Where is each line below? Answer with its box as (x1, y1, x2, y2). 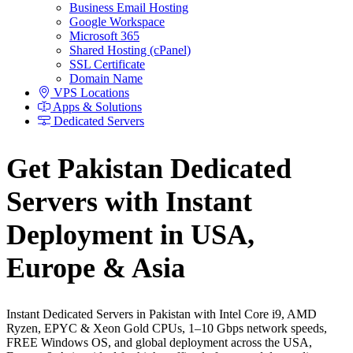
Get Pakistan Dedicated (6, 152, 292, 184)
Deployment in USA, (6, 218, 255, 251)
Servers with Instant (6, 185, 252, 217)
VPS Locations (50, 85, 129, 99)
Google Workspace (69, 14, 165, 28)
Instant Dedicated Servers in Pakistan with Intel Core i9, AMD (6, 307, 317, 321)
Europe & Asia (6, 251, 185, 284)
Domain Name (69, 71, 143, 85)
